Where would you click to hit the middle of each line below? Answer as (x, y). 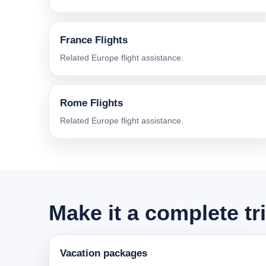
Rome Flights (91, 103)
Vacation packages (104, 254)
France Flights (94, 40)
